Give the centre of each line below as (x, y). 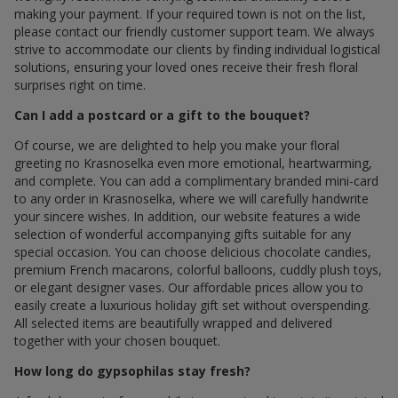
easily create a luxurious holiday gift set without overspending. (192, 306)
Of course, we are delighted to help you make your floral (177, 146)
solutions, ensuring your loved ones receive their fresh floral (186, 68)
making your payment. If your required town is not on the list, (190, 14)
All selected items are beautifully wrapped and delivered (173, 323)
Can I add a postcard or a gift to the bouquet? (162, 115)
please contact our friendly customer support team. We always (195, 32)
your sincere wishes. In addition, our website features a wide (187, 217)
